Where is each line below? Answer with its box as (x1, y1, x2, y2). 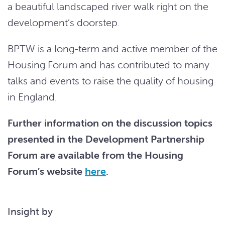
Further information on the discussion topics (8, 117, 212, 129)
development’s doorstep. (8, 16, 120, 29)
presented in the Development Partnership (8, 133, 204, 145)
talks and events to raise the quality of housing (8, 74, 213, 87)
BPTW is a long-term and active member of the (8, 42, 217, 55)
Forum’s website (8, 165, 85, 177)
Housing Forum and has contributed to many (8, 58, 209, 71)
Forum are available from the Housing (8, 149, 183, 161)
